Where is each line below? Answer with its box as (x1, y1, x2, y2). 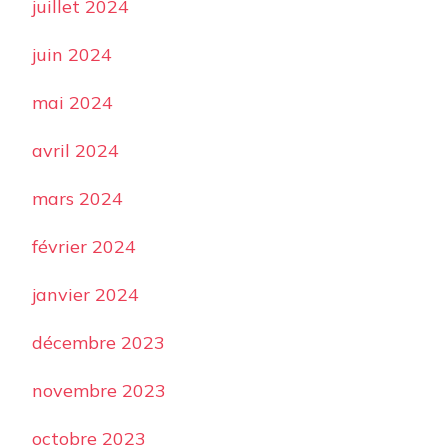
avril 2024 (32, 139, 119, 163)
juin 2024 (32, 43, 112, 67)
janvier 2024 (32, 283, 139, 307)
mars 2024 (32, 187, 123, 211)
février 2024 (32, 235, 136, 259)
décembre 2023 (32, 331, 165, 355)
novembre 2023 (32, 379, 166, 403)
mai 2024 (32, 91, 113, 115)
